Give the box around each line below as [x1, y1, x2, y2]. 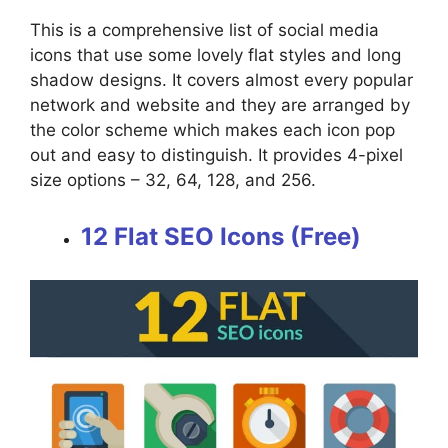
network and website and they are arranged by [30, 95, 410, 116]
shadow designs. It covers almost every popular [30, 70, 413, 91]
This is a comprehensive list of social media [30, 20, 379, 41]
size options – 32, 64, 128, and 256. [30, 170, 321, 191]
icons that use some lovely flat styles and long [30, 45, 401, 66]
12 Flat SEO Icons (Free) [81, 221, 361, 251]
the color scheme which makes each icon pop [30, 120, 395, 141]
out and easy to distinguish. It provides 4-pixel [30, 145, 403, 166]
